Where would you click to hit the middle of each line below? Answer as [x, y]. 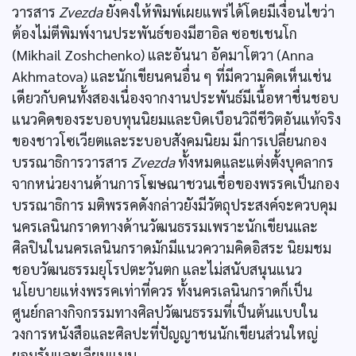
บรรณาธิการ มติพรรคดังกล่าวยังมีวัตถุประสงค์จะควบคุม [174, 205]
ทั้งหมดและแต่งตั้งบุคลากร [254, 162]
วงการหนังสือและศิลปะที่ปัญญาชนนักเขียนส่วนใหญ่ [165, 333]
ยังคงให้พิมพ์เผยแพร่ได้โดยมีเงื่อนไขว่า [219, 12]
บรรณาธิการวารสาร [72, 162]
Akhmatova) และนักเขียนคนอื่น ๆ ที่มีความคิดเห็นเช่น [172, 76]
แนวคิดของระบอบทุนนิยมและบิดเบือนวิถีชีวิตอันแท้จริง [176, 119]
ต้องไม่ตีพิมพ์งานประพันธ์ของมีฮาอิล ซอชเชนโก [155, 33]
